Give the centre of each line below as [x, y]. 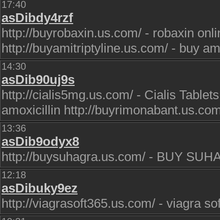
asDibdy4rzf [37, 18]
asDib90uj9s [38, 80]
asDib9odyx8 [40, 141]
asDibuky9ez [40, 188]
